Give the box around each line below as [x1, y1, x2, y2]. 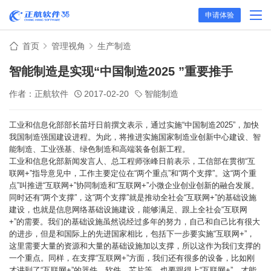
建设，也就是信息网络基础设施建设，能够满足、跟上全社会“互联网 [9, 205, 247, 214]
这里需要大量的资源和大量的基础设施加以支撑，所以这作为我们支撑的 [9, 241, 261, 250]
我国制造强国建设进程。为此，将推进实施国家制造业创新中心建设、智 [9, 132, 261, 142]
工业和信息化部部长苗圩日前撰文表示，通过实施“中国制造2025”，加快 [9, 120, 259, 129]
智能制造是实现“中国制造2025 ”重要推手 [9, 65, 233, 78]
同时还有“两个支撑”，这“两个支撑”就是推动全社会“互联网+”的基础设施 [9, 193, 256, 202]
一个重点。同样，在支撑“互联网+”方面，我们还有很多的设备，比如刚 [9, 253, 255, 263]
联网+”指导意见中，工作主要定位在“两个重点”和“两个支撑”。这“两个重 [9, 169, 256, 178]
